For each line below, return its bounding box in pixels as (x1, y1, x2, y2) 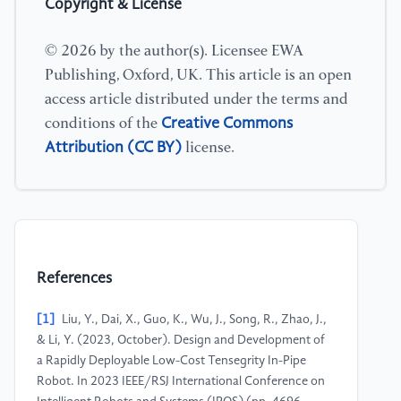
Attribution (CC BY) (45, 139, 182, 156)
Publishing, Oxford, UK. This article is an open (45, 67, 352, 83)
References (37, 271, 112, 287)
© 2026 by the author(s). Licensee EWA (45, 43, 303, 59)
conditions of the (45, 115, 161, 132)
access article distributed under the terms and (45, 91, 348, 107)
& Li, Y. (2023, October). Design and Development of (37, 334, 325, 347)
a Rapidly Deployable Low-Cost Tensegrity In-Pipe (37, 354, 306, 368)
